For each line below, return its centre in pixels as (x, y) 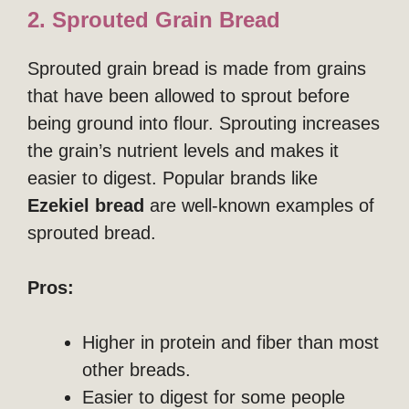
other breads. (136, 369)
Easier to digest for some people (214, 397)
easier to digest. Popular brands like (173, 178)
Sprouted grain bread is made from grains (197, 68)
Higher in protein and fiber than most (231, 342)
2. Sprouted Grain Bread (154, 19)
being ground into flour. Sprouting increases (204, 123)
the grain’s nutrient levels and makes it (183, 150)
